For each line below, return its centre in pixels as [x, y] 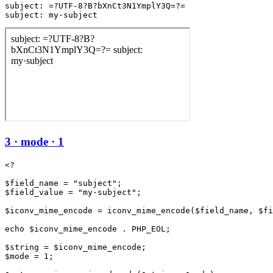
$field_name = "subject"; [63, 183]
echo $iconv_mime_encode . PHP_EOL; [88, 229]
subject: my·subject [51, 15]
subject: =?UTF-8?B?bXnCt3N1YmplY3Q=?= [95, 6]
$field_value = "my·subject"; [73, 192]
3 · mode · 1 [34, 141]
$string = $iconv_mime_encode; [76, 247]
